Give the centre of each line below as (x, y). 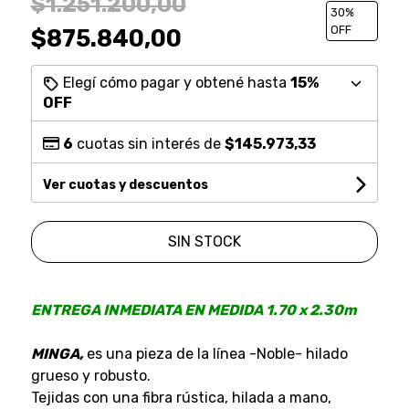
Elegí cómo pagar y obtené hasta (174, 82)
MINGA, (57, 353)
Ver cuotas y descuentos (125, 184)
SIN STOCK (204, 241)
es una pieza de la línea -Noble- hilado (217, 353)
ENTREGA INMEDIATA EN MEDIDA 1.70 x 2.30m (194, 309)
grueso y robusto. (90, 375)
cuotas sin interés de (148, 143)
